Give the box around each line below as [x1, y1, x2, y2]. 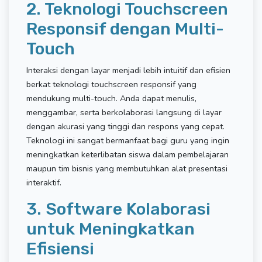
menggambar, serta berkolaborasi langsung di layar [26, 106, 222, 118]
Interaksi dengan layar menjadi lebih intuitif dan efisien [26, 64, 230, 76]
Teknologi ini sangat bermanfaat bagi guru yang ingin [26, 135, 229, 146]
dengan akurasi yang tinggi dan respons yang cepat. [26, 120, 225, 132]
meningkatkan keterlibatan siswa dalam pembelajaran [26, 149, 229, 160]
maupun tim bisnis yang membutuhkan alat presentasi [26, 163, 227, 174]
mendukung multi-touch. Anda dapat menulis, [26, 92, 196, 104]
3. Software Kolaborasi [26, 199, 211, 219]
